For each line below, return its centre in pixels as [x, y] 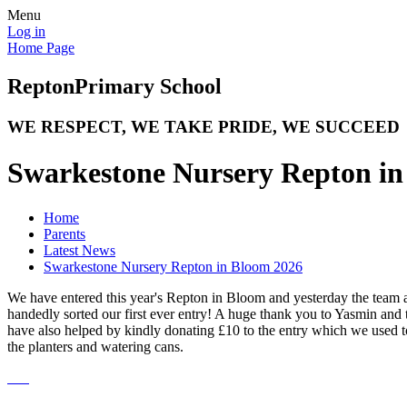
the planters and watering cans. [95, 346]
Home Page [41, 48]
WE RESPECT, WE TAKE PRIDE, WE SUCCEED [203, 126]
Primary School [148, 86]
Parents [65, 233]
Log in [26, 31]
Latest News [79, 250]
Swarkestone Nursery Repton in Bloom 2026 [173, 266]
